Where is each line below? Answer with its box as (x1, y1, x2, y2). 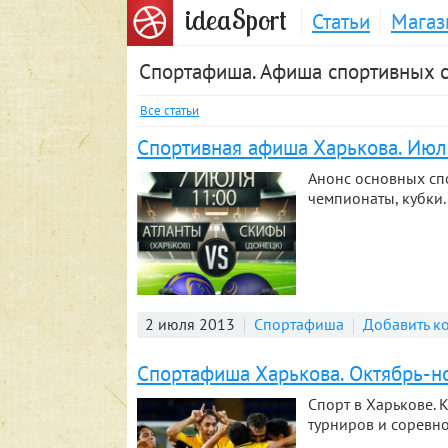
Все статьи (140, 102, 199, 119)
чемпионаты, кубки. (308, 188, 446, 208)
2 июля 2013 (145, 313, 235, 334)
